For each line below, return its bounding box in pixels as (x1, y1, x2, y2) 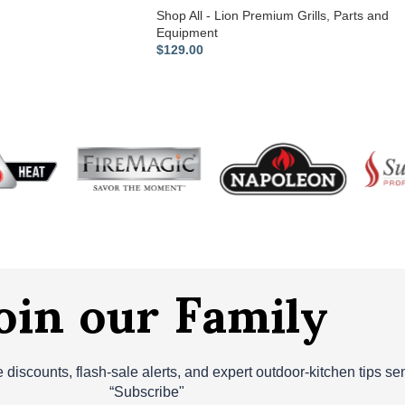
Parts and (334, 7, 389, 23)
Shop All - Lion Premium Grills (156, 7, 326, 23)
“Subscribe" (109, 383, 185, 400)
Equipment (156, 24, 218, 40)
